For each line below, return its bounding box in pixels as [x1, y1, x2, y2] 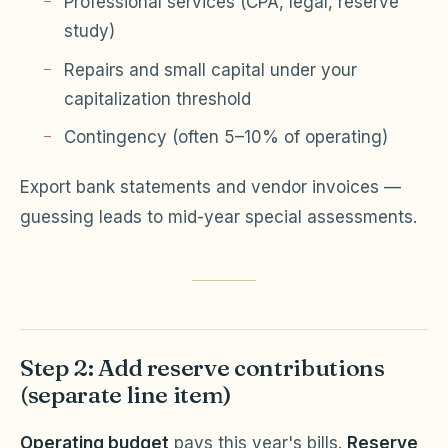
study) [64, 20, 115, 41]
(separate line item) [20, 380, 233, 410]
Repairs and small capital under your [64, 59, 357, 80]
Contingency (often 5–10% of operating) [64, 127, 388, 148]
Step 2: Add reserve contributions [20, 353, 385, 383]
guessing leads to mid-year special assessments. [20, 207, 417, 228]
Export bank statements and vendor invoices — [20, 177, 401, 198]
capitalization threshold [64, 88, 251, 109]
